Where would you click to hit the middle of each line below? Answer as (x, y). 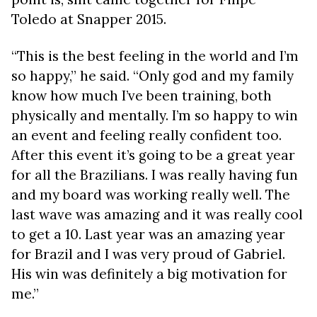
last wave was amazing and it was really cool (157, 214)
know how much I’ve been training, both (142, 96)
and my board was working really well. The (151, 195)
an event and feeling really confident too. (146, 135)
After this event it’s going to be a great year (153, 155)
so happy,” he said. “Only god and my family (152, 76)
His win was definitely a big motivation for (149, 274)
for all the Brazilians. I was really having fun (155, 175)
